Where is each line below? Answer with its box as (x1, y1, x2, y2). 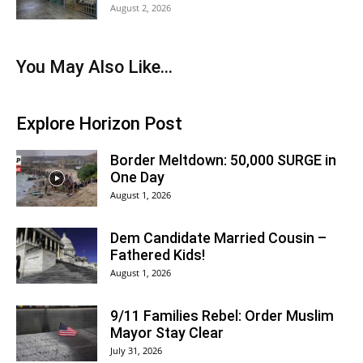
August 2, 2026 (110, 2, 171, 14)
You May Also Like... (16, 57, 173, 77)
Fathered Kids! (110, 246, 205, 263)
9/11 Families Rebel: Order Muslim (110, 307, 334, 324)
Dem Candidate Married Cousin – (110, 229, 327, 246)
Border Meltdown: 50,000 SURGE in (110, 152, 336, 169)
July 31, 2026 (110, 344, 162, 357)
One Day (110, 169, 164, 186)
